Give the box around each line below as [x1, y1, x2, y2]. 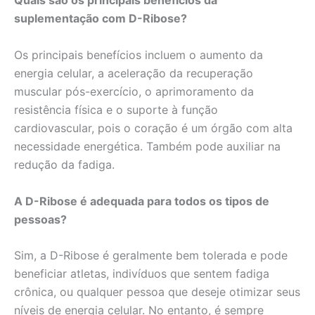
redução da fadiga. [14, 157, 115, 172]
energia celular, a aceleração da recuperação [14, 66, 253, 80]
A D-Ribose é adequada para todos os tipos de [14, 193, 269, 208]
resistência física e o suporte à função [14, 103, 218, 117]
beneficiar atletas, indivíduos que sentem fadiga [14, 266, 269, 281]
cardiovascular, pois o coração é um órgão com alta [14, 121, 292, 135]
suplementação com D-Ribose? [14, 11, 187, 26]
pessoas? [14, 212, 67, 226]
